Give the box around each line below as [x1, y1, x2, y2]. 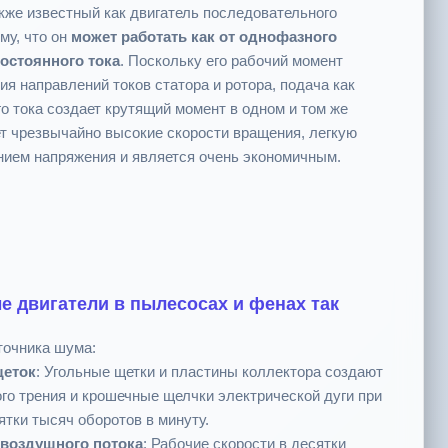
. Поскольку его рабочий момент [120, 57, 343, 74]
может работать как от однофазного [71, 33, 337, 50]
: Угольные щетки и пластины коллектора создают [36, 368, 383, 385]
